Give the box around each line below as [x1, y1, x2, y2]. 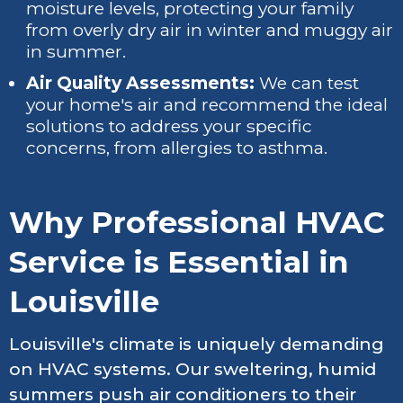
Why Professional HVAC [9, 204, 385, 241]
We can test [255, 73, 360, 94]
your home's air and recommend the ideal [26, 94, 389, 116]
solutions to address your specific [26, 116, 313, 138]
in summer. [26, 40, 127, 62]
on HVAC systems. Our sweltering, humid [9, 359, 376, 381]
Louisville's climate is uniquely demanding [9, 334, 384, 355]
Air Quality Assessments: [26, 73, 255, 94]
